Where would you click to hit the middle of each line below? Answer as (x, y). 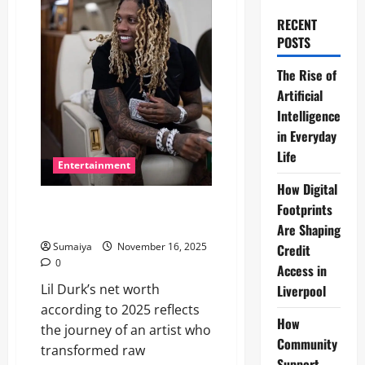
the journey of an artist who (126, 330)
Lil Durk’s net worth (100, 290)
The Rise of (306, 75)
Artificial (299, 95)
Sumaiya (73, 247)
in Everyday (306, 136)
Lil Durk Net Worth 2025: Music (123, 207)
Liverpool (301, 291)
